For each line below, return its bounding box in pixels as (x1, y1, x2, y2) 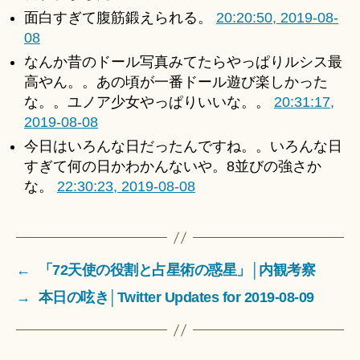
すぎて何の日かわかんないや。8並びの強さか (24, 158, 321, 175)
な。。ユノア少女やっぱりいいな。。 (24, 94, 274, 111)
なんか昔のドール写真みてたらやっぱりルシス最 (24, 54, 342, 71)
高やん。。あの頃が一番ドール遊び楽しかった (24, 74, 328, 91)
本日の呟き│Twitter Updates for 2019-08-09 (38, 289, 314, 306)
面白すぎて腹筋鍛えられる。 (24, 10, 216, 27)
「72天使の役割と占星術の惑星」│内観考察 (38, 262, 316, 279)
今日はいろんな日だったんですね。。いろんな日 (24, 138, 342, 155)
